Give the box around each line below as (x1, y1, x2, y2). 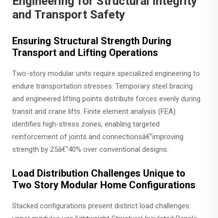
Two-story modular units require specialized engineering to (12, 69, 200, 78)
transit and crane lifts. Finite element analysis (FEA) (12, 107, 176, 116)
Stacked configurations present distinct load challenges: (12, 201, 191, 210)
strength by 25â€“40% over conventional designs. (12, 145, 168, 154)
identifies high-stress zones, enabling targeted (12, 119, 160, 128)
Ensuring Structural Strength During (12, 35, 171, 47)
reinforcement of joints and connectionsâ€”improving (12, 132, 183, 141)
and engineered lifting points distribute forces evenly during (12, 94, 200, 103)
